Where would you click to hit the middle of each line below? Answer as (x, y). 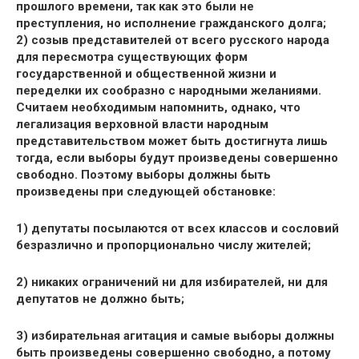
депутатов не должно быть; (100, 299)
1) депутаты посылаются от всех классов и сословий (177, 228)
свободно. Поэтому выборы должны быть (143, 175)
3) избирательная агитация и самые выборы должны (175, 336)
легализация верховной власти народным (142, 124)
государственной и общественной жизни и (146, 74)
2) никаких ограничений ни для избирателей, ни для (172, 282)
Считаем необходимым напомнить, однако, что (158, 107)
